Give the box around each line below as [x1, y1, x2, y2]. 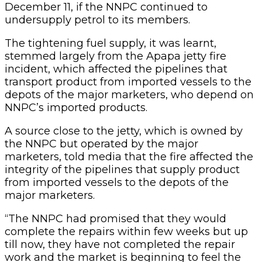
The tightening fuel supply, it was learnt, [5, 36, 216, 50]
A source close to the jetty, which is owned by [5, 124, 243, 137]
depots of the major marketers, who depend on [5, 88, 254, 101]
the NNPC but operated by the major [5, 137, 198, 150]
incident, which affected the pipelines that [5, 62, 227, 75]
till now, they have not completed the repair [5, 237, 235, 251]
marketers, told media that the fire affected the [5, 150, 253, 163]
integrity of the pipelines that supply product [5, 163, 240, 176]
